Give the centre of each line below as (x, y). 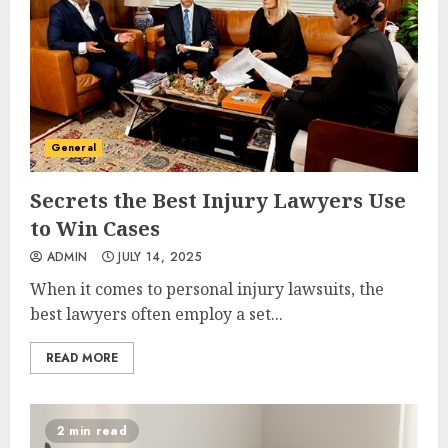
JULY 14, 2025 (157, 257)
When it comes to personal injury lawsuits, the (207, 289)
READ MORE (82, 358)
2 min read (92, 431)
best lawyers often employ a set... (156, 314)
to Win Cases (95, 228)
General (73, 147)
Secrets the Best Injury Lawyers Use (218, 200)
